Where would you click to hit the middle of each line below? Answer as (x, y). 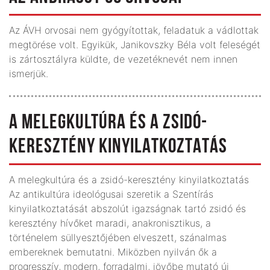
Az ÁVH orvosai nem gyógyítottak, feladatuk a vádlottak (134, 30)
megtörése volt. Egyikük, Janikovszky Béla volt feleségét (135, 44)
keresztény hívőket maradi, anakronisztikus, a (110, 223)
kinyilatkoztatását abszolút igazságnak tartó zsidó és (127, 208)
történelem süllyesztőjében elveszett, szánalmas (118, 237)
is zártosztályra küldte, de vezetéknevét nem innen (123, 59)
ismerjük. (29, 73)
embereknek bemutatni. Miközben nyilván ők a (113, 252)
